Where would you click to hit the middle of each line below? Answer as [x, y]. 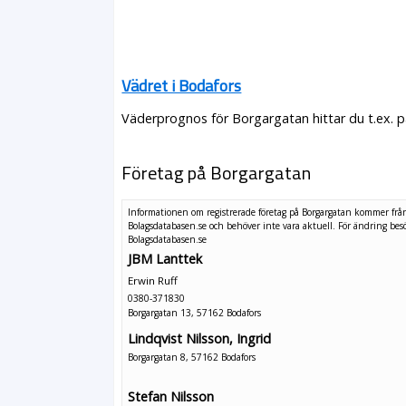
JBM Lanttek [165, 259]
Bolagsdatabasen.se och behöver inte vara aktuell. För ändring [259, 225]
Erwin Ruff [153, 281]
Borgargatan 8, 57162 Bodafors [192, 357]
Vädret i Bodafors [182, 86]
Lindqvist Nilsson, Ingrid [200, 338]
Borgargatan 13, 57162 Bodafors [195, 313]
